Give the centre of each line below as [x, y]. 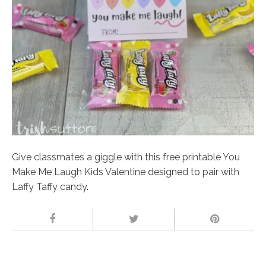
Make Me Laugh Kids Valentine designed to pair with [126, 172]
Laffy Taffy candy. [50, 187]
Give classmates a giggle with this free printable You [126, 157]
